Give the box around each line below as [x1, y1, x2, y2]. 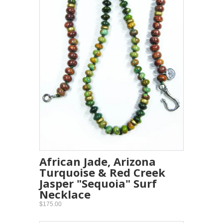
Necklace [39, 187, 91, 202]
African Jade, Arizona [39, 154, 156, 169]
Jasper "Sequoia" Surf [39, 176, 157, 191]
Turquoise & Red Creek [39, 165, 165, 180]
